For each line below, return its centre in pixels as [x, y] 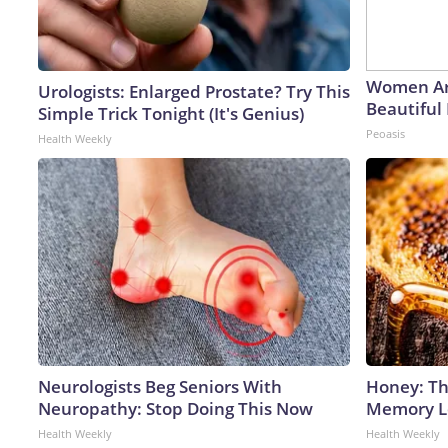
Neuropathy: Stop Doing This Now [175, 408]
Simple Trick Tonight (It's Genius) [171, 113]
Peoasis [385, 133]
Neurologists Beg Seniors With [160, 386]
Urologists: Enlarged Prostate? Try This [194, 91]
